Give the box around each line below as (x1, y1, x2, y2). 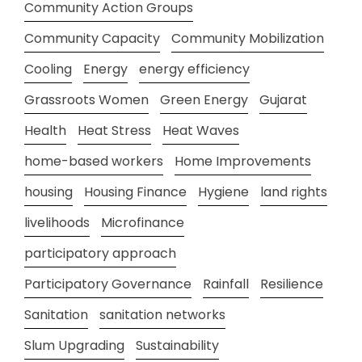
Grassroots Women (24, 90, 149, 109)
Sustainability (136, 335, 219, 355)
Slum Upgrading (24, 335, 124, 355)
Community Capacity (24, 28, 160, 48)
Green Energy (160, 90, 248, 109)
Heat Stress (78, 120, 151, 140)
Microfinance (101, 213, 184, 232)
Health (24, 120, 66, 140)
